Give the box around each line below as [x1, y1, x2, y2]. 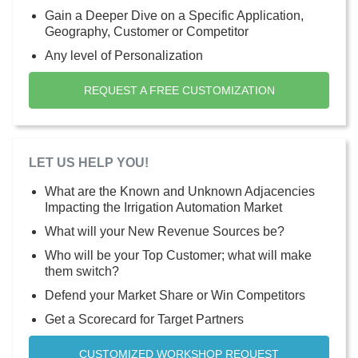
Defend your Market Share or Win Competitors [45, 288, 305, 302]
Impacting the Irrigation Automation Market [45, 200, 282, 214]
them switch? [45, 264, 119, 278]
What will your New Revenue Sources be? [45, 224, 284, 238]
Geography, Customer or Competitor [45, 24, 249, 38]
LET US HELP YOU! [29, 155, 149, 169]
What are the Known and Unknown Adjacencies [45, 184, 315, 198]
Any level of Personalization [45, 48, 203, 62]
